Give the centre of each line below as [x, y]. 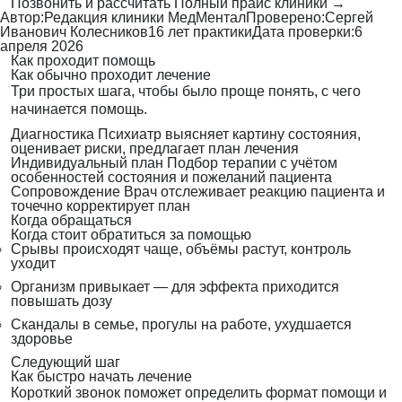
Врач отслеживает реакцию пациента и [254, 192]
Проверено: [285, 18]
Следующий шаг [66, 363]
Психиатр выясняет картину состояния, [229, 135]
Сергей [349, 18]
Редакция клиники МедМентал [145, 18]
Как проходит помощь [83, 61]
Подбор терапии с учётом [252, 163]
